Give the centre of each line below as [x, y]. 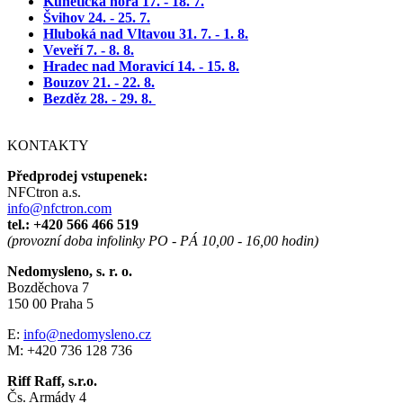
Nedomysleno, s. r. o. [70, 271]
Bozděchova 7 [48, 287]
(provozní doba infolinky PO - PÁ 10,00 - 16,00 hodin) [163, 240]
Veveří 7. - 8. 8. [89, 49]
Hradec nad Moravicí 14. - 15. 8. [141, 66]
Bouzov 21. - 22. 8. [99, 82]
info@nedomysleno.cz [87, 334]
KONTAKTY [48, 145]
